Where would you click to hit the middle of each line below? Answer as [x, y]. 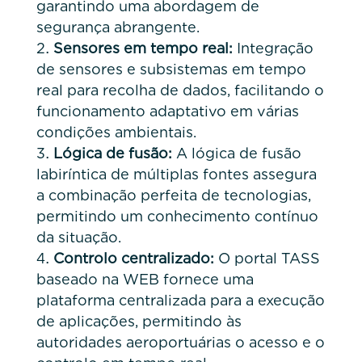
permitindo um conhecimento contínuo [177, 216]
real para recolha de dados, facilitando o [180, 90]
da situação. [78, 237]
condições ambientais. [116, 132]
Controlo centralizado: [133, 258]
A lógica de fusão [236, 153]
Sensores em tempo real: [143, 48]
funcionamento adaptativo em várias [167, 111]
